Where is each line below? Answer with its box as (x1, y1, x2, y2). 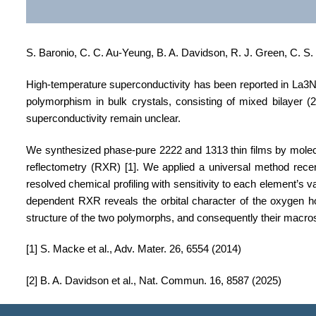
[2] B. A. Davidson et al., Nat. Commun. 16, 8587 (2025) (26, 274, 281, 286)
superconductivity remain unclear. (26, 113, 181, 124)
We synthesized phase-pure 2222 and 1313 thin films (26, 144, 272, 156)
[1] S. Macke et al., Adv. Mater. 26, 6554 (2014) (26, 243, 241, 255)
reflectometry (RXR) (26, 161, 121, 173)
